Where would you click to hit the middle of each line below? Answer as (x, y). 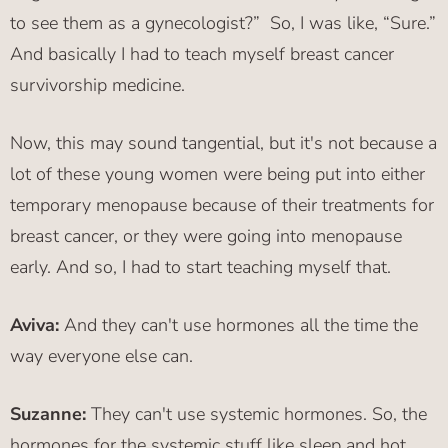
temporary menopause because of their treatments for (222, 205)
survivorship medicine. (97, 85)
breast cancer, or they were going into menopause (206, 236)
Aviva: (34, 325)
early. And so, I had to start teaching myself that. (200, 267)
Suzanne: (48, 414)
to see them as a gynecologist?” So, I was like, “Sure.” (223, 23)
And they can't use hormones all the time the (238, 325)
